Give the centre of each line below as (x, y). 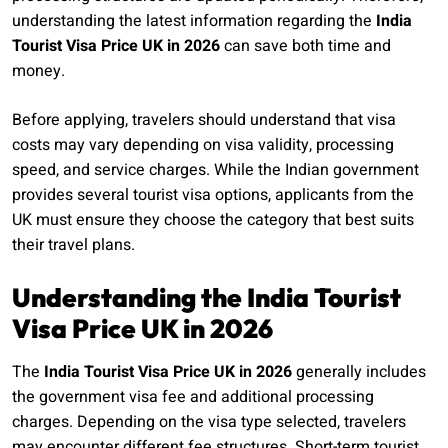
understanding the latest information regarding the (194, 21)
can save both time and (305, 46)
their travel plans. (73, 245)
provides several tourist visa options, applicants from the (213, 195)
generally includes (359, 372)
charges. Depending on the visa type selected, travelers (209, 422)
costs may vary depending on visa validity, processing (203, 145)
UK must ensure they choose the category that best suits (213, 220)
